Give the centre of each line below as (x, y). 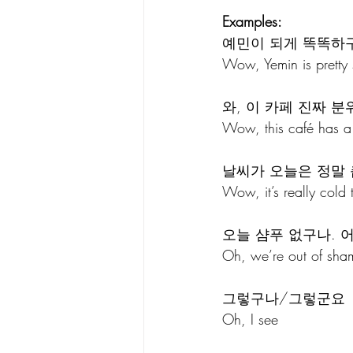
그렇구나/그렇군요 (286, 298)
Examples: (252, 21)
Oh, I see (250, 319)
